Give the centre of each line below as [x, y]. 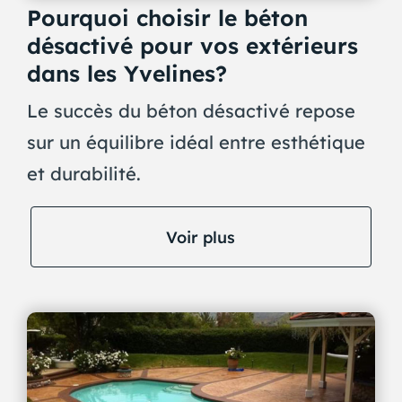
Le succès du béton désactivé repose [191, 111]
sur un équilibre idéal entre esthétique [196, 143]
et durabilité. [83, 174]
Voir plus [201, 236]
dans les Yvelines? [127, 74]
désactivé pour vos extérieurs [192, 46]
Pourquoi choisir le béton [167, 18]
